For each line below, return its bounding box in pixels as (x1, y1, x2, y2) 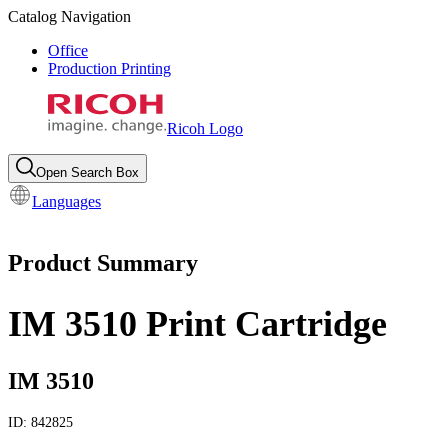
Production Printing (48, 60, 171, 77)
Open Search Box (36, 165, 139, 180)
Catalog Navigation (8, 8, 131, 25)
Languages (32, 193, 101, 210)
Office (48, 42, 88, 59)
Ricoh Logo (167, 120, 243, 137)
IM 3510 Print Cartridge (8, 304, 387, 345)
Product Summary (8, 249, 198, 276)
